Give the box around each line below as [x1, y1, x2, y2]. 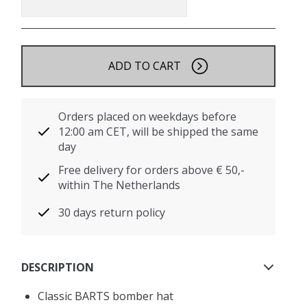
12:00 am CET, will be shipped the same [58, 124, 259, 139]
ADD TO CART [108, 58, 181, 73]
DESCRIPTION [21, 259, 95, 275]
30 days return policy [58, 205, 166, 220]
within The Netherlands [58, 177, 181, 193]
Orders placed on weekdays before [58, 109, 237, 124]
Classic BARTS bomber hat [38, 288, 174, 304]
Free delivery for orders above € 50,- [58, 162, 245, 177]
